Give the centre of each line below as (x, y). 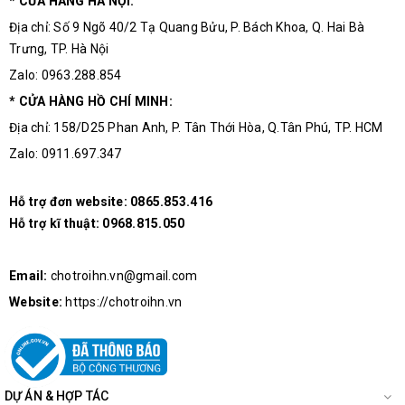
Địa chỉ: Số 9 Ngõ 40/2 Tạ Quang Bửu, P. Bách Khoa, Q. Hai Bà (187, 28)
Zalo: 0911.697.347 (66, 154)
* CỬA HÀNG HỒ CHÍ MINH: (91, 102)
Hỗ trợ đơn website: (70, 202)
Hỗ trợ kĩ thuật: (56, 224)
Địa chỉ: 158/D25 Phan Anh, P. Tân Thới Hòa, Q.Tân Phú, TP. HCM (196, 128)
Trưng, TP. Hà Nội (59, 49)
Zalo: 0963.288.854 (66, 75)
